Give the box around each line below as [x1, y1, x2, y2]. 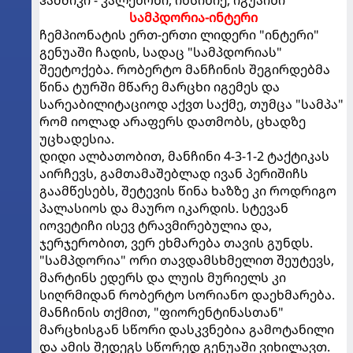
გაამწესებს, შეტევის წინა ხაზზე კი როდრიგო [39, 181, 336, 199]
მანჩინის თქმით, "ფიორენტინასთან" [39, 303, 284, 321]
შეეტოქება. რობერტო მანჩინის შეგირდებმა [39, 60, 330, 78]
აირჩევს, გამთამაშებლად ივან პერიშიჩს [39, 164, 308, 182]
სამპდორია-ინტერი [128, 8, 258, 26]
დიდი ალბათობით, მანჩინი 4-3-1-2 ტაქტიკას [39, 147, 329, 165]
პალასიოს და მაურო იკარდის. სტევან [39, 199, 288, 217]
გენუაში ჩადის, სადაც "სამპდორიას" [39, 43, 282, 61]
